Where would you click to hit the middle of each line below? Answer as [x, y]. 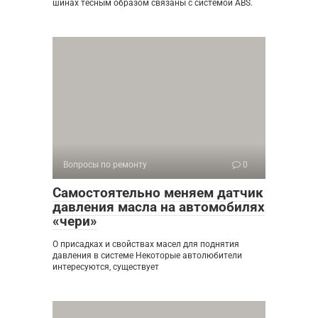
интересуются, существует [106, 267]
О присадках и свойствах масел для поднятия [146, 244]
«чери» [75, 221]
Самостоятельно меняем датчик [158, 192]
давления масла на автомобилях [159, 207]
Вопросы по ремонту [105, 164]
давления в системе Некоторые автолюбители [147, 255]
